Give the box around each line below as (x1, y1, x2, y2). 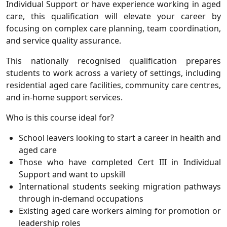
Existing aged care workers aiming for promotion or (19, 205, 221, 217)
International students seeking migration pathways (19, 181, 221, 193)
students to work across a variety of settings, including (6, 67, 221, 79)
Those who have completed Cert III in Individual (19, 157, 221, 168)
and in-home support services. (6, 92, 123, 103)
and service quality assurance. (6, 35, 121, 47)
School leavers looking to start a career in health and (19, 132, 221, 144)
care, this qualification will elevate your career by (6, 11, 221, 22)
